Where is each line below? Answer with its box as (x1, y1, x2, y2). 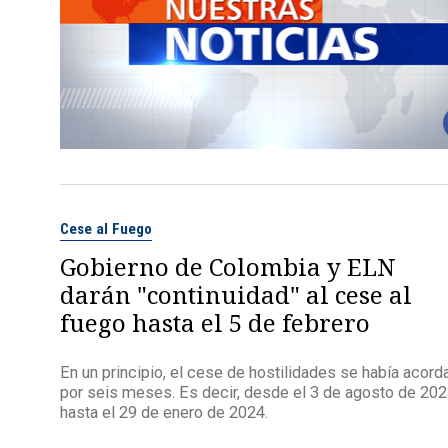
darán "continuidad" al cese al (59, 278, 412, 312)
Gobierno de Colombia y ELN (59, 250, 396, 284)
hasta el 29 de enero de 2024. (59, 402, 268, 422)
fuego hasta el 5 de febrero (59, 306, 370, 340)
